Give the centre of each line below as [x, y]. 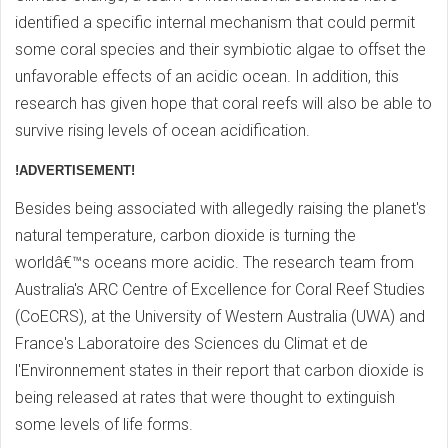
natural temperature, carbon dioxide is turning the [185, 235]
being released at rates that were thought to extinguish [205, 397]
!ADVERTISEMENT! [75, 170]
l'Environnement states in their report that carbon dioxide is [219, 370]
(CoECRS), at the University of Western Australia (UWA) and [220, 316]
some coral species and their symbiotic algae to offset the [220, 49]
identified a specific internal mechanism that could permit [215, 22]
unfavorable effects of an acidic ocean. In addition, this [207, 76]
